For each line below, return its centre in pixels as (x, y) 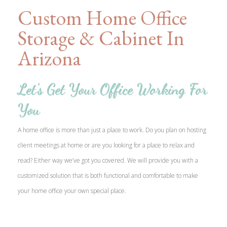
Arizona (49, 59)
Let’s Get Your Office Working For (112, 89)
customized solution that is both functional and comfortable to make (108, 175)
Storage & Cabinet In (101, 38)
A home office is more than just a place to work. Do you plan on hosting (112, 130)
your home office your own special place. (72, 191)
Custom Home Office (102, 18)
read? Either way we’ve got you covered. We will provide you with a (108, 160)
